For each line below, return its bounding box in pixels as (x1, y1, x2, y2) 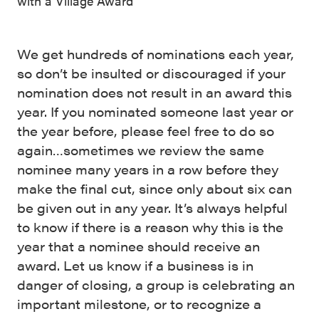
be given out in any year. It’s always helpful (17, 199, 288, 216)
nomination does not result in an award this (17, 83, 292, 101)
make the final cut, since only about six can (17, 179, 292, 197)
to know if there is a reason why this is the (17, 218, 283, 236)
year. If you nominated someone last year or (17, 103, 293, 120)
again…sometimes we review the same (17, 141, 264, 159)
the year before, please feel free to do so (17, 122, 274, 140)
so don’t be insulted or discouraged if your (17, 64, 286, 82)
